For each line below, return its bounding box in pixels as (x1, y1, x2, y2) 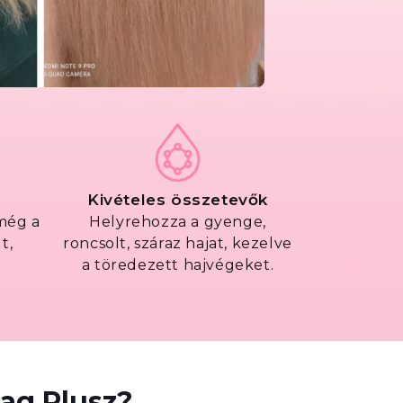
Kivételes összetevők (87, 190, 268, 209)
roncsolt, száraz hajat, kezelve (63, 234, 292, 252)
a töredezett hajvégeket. (81, 255, 274, 273)
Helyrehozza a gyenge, (89, 212, 266, 230)
